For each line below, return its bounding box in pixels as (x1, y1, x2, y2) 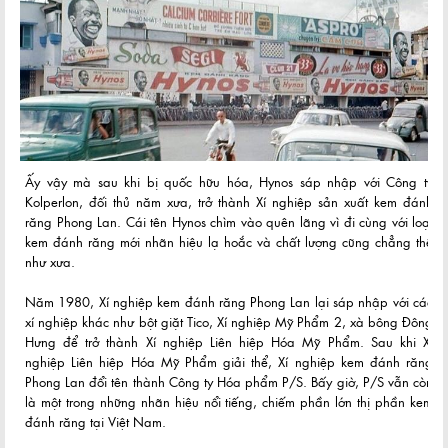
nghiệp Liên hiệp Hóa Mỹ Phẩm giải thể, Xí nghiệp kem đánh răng (25, 351, 433, 372)
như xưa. (25, 251, 75, 272)
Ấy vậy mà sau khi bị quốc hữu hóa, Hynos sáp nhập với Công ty (25, 171, 433, 192)
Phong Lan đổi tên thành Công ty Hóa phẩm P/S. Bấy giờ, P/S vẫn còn (25, 371, 433, 392)
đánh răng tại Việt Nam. (25, 411, 166, 432)
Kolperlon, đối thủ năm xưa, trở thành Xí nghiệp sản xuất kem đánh (25, 191, 433, 212)
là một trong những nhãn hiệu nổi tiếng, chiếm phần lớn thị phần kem (25, 391, 433, 412)
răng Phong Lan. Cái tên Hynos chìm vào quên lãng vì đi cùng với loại (25, 211, 433, 232)
